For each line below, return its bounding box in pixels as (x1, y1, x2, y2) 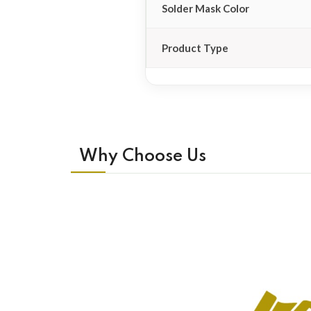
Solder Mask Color (162, 1, 249, 15)
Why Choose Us (79, 147, 206, 165)
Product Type (162, 41, 228, 54)
